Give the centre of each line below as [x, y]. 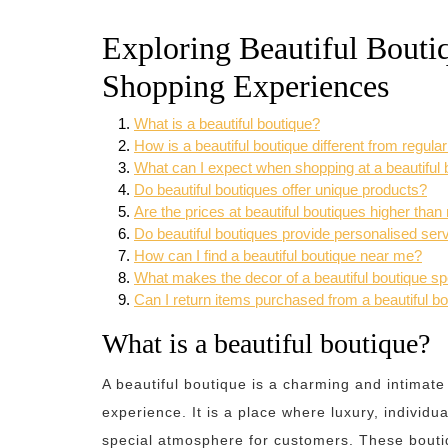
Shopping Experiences [245, 86]
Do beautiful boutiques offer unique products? [280, 189]
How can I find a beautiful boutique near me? [278, 255]
